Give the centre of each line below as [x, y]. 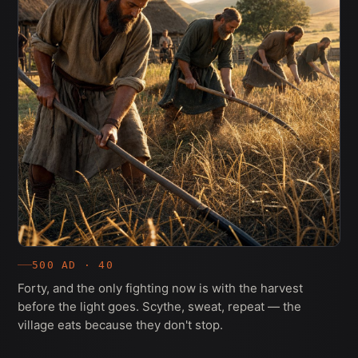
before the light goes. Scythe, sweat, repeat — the [159, 306]
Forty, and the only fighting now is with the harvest [160, 288]
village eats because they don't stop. [120, 324]
